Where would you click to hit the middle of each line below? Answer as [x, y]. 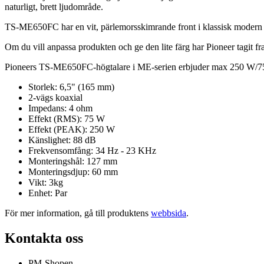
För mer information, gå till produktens [78, 213]
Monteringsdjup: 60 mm [73, 172]
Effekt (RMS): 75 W [67, 119]
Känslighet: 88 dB [62, 140]
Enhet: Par [48, 193]
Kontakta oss [44, 238]
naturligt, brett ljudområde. [54, 7]
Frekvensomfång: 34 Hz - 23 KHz [92, 151]
